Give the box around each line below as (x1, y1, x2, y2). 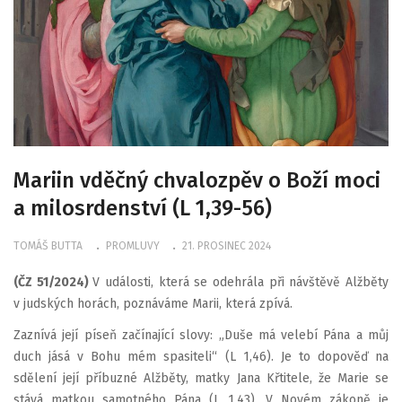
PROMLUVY (105, 240, 160, 252)
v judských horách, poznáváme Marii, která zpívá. (13, 295, 293, 311)
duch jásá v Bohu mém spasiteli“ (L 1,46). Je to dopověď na (13, 349, 389, 364)
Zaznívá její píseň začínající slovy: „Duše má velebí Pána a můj (13, 328, 389, 343)
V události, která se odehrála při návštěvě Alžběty (92, 274, 389, 290)
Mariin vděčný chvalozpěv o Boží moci (13, 167, 380, 193)
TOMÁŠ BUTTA (13, 240, 83, 252)
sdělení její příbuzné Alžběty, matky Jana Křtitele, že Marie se (13, 371, 389, 386)
